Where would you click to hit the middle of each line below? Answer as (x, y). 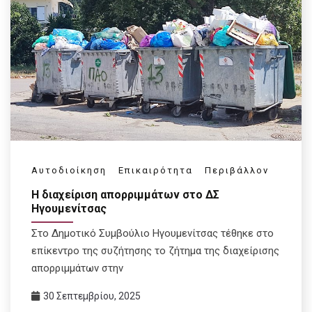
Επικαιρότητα (156, 171)
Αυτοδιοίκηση (69, 171)
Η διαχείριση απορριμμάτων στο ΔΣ (125, 195)
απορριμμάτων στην (77, 268)
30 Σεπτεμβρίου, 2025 (92, 296)
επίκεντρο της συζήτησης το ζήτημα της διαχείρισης (155, 250)
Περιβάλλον (237, 171)
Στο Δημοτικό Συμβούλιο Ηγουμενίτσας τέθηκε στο (153, 233)
